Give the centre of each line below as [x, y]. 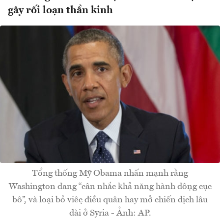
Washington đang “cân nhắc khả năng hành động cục [110, 186]
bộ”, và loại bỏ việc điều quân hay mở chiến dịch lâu [110, 200]
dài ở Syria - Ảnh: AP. [110, 213]
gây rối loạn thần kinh [60, 11]
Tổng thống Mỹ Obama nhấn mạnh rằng [110, 173]
